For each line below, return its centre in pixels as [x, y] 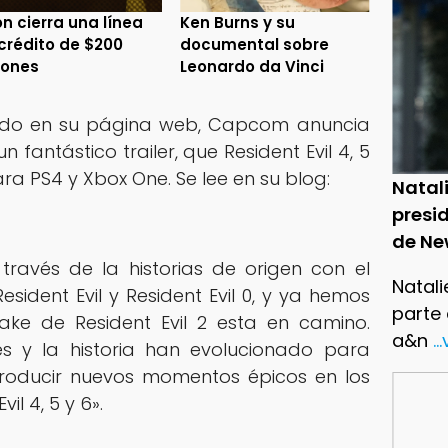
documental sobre [255, 44]
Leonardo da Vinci [252, 66]
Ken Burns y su [238, 22]
